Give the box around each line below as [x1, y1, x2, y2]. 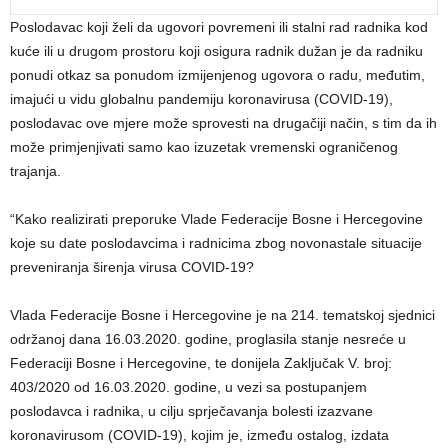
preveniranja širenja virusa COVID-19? [10, 259, 254, 275]
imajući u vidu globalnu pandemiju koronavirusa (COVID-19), [10, 91, 393, 107]
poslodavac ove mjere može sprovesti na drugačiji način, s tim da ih [10, 115, 437, 131]
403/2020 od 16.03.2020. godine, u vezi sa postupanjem [10, 379, 367, 395]
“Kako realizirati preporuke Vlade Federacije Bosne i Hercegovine [10, 211, 423, 227]
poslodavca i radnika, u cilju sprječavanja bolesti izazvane [10, 403, 373, 419]
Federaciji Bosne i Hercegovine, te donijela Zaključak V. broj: [10, 355, 392, 371]
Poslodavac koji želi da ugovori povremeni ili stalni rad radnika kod [10, 19, 428, 35]
